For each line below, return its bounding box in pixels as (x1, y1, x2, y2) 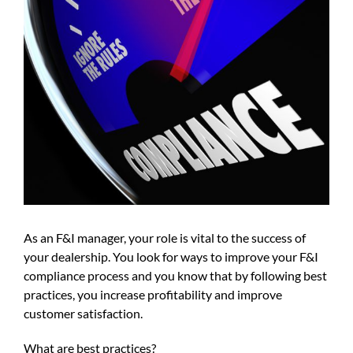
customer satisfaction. (24, 306, 143, 321)
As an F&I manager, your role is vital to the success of (24, 230, 306, 245)
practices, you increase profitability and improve (24, 287, 282, 302)
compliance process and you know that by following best (24, 268, 327, 283)
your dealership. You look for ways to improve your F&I (24, 249, 318, 264)
